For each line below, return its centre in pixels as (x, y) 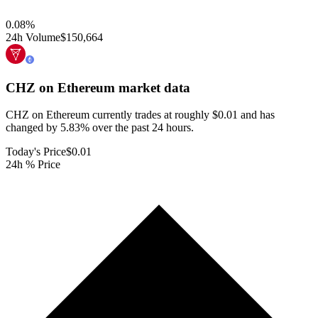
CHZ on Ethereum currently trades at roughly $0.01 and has (140, 115)
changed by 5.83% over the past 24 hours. (100, 128)
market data (153, 87)
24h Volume (33, 37)
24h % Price (33, 165)
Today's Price (36, 152)
